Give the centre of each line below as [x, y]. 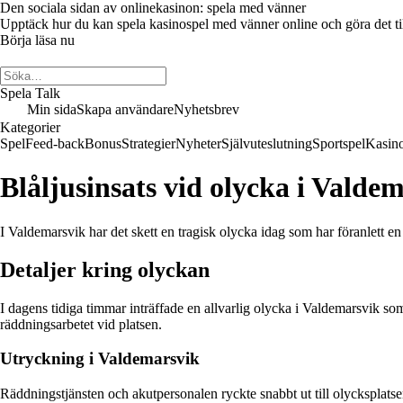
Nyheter [198, 143]
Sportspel [339, 143]
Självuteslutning [267, 143]
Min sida [52, 109]
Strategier [148, 143]
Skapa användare [125, 109]
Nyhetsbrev [206, 109]
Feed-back [55, 143]
